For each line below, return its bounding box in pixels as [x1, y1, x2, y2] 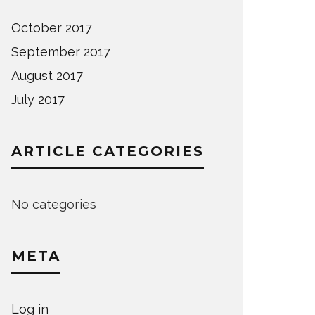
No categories [11, 197, 96, 212]
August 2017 [11, 68, 83, 84]
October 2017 [11, 20, 92, 36]
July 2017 [11, 92, 65, 108]
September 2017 [11, 44, 110, 60]
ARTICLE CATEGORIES [11, 143, 204, 160]
